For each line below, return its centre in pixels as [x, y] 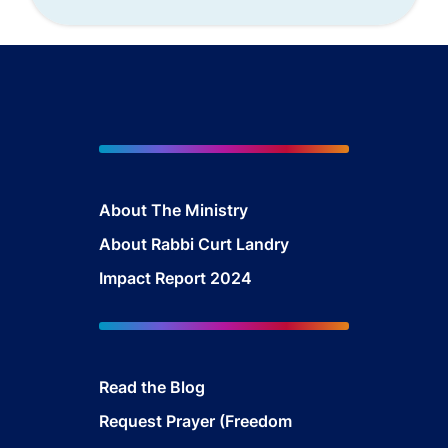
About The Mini [158, 209]
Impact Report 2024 [175, 277]
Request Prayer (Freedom [195, 420]
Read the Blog [152, 386]
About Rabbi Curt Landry [194, 243]
